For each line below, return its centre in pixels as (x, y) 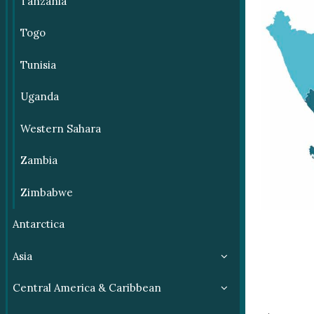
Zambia (39, 161)
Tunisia (38, 64)
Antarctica (39, 224)
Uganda (39, 97)
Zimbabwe (46, 192)
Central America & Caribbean (87, 288)
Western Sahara (60, 128)
